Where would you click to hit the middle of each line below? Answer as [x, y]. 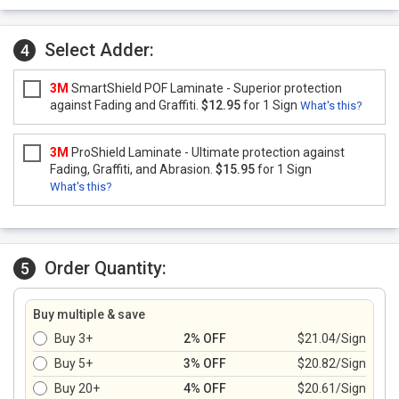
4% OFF [205, 388]
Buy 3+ [73, 338]
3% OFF [205, 363]
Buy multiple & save [89, 314]
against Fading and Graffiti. [126, 105]
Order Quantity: [106, 268]
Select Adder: [99, 50]
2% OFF [205, 338]
